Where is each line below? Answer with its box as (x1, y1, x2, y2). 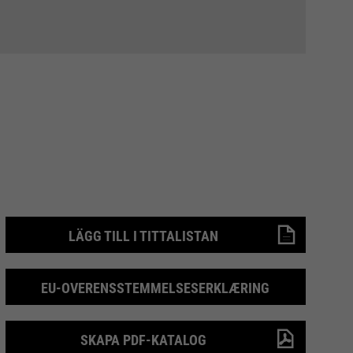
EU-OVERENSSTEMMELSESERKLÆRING (41, 280, 270, 296)
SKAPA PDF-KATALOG (80, 332, 207, 348)
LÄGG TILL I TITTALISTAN (69, 228, 219, 244)
